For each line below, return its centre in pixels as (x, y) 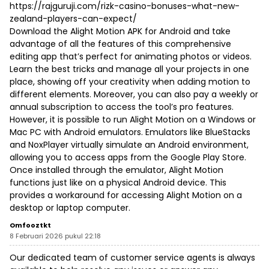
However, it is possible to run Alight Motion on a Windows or (133, 120)
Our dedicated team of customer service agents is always (132, 258)
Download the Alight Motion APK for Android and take (120, 32)
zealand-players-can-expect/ (73, 19)
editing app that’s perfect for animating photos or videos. (131, 57)
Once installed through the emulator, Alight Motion (116, 170)
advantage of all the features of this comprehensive (120, 44)
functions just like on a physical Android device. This (118, 183)
